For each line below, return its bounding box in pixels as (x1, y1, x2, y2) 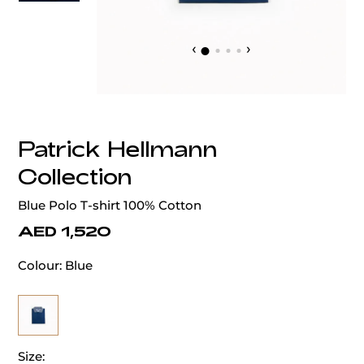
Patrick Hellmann (18, 136, 217, 162)
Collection (18, 163, 132, 189)
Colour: (18, 258, 62, 274)
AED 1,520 (18, 222, 111, 240)
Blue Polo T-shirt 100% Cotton (18, 197, 201, 214)
